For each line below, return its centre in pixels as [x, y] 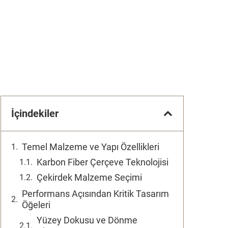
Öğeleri [36, 205]
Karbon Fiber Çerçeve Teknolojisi [103, 162]
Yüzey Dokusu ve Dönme [87, 220]
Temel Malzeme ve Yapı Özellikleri [91, 147]
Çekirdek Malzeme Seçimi [89, 177]
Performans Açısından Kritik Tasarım [95, 194]
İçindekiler [35, 113]
